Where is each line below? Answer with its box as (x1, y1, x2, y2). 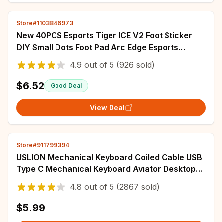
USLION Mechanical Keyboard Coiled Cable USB (16, 152, 202, 162)
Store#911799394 (16, 141, 69, 149)
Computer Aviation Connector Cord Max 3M (16, 176, 187, 186)
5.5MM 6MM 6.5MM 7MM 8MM (16, 54, 134, 64)
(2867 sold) (114, 182, 160, 192)
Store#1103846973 (16, 19, 73, 27)
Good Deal (51, 82, 82, 89)
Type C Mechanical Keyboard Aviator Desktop (16, 164, 196, 174)
